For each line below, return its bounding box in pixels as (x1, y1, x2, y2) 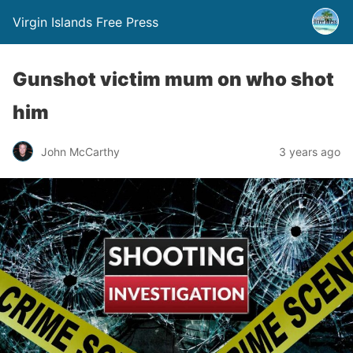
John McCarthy (41, 144, 120, 158)
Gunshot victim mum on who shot (13, 68, 334, 91)
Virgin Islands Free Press (13, 14, 158, 30)
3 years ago (279, 144, 340, 158)
